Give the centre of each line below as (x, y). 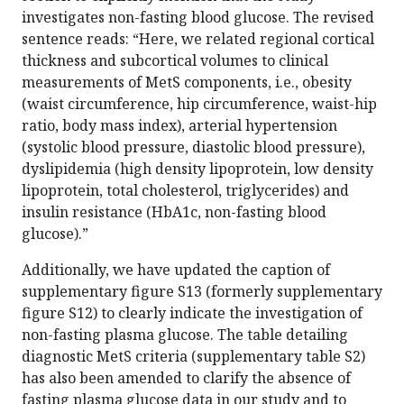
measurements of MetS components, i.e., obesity (187, 83)
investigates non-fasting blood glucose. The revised (198, 18)
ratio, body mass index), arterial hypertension (179, 126)
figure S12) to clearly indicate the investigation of (192, 313)
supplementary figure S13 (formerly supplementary (202, 292)
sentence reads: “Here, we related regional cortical (198, 39)
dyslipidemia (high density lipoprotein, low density (197, 169)
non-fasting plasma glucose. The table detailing (185, 335)
